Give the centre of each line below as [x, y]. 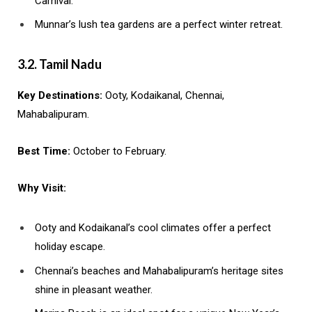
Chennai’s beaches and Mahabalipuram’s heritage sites [159, 271]
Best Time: [44, 151]
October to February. [118, 151]
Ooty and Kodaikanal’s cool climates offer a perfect [153, 228]
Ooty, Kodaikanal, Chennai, [163, 96]
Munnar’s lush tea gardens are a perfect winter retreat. [159, 25]
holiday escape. [70, 247]
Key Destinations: [60, 96]
